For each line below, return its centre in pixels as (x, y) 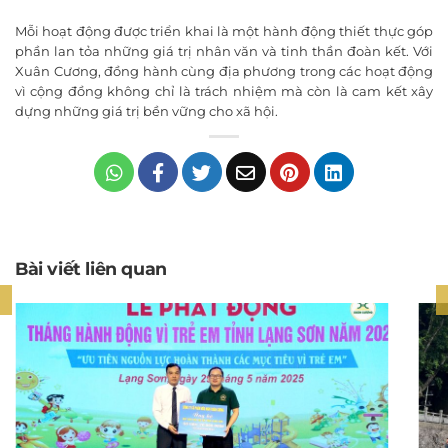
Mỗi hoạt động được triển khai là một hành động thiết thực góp (224, 30)
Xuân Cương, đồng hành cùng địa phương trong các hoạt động (224, 70)
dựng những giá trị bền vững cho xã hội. (146, 110)
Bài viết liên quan (91, 268)
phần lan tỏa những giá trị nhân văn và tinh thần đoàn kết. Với (224, 50)
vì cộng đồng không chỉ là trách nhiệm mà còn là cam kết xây (224, 90)
